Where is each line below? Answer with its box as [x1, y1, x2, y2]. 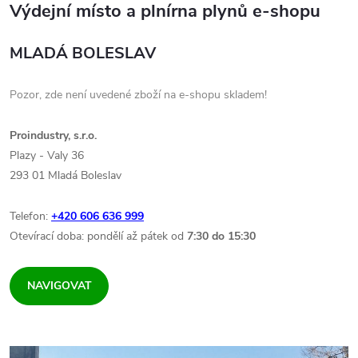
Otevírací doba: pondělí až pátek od [10, 228, 184, 244]
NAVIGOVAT [26, 277, 92, 293]
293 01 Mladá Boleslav [10, 167, 121, 183]
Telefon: [10, 208, 51, 224]
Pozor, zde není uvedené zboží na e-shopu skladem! [10, 86, 267, 102]
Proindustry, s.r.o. [10, 127, 97, 143]
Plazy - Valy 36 [10, 147, 84, 163]
